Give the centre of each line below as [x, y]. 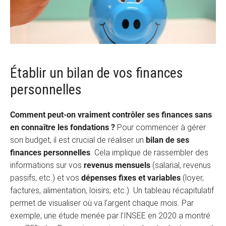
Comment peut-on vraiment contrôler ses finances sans [111, 115]
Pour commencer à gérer [160, 128]
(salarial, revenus [181, 165]
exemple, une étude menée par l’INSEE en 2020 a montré [110, 216]
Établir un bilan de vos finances [97, 73]
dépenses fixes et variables [131, 178]
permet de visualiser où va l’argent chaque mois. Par [102, 203]
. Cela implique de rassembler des [149, 153]
